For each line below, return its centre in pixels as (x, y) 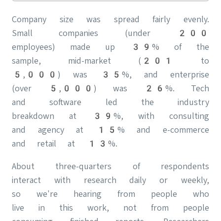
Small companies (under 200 (110, 33)
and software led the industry (110, 102)
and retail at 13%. (65, 144)
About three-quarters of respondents (110, 166)
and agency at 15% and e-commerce (110, 130)
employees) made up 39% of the (110, 47)
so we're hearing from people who (110, 194)
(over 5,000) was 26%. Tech (110, 88)
